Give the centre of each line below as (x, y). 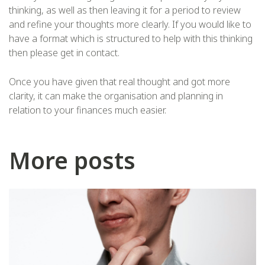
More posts (72, 160)
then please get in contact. (64, 52)
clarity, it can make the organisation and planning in (116, 96)
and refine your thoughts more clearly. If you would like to (130, 24)
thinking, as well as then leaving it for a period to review (125, 10)
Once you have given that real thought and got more (119, 81)
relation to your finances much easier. (88, 110)
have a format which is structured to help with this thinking (131, 38)
